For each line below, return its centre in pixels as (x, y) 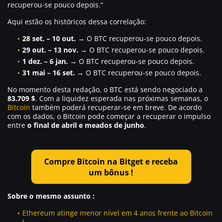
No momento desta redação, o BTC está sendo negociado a (105, 89)
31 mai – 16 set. (49, 72)
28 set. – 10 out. (49, 38)
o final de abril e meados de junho (86, 125)
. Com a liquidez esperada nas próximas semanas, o (122, 98)
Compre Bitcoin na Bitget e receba (111, 161)
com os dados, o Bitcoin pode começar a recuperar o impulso (109, 116)
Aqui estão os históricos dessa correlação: (77, 21)
